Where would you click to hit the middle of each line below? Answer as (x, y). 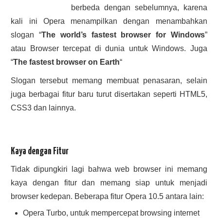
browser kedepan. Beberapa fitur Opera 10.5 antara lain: (108, 197)
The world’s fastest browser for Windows (123, 35)
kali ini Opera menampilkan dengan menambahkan (109, 21)
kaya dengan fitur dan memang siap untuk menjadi (109, 183)
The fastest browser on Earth (67, 62)
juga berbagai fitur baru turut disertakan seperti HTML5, (109, 94)
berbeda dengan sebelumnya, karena (139, 8)
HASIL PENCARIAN (46, 9)
